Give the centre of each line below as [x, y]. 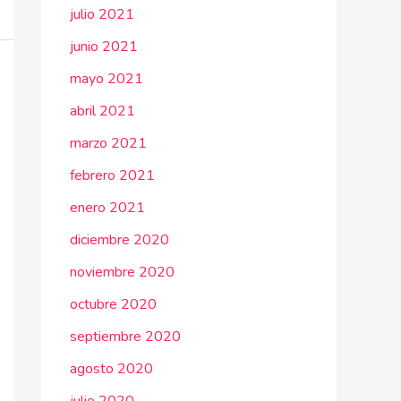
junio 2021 [104, 47]
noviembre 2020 [122, 272]
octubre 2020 [113, 304]
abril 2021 [102, 111]
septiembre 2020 [125, 337]
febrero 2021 [112, 175]
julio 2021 [102, 14]
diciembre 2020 [119, 240]
